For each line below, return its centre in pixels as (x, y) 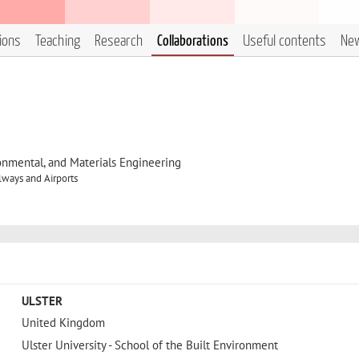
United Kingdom (63, 323)
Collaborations (193, 41)
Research (119, 41)
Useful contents (284, 41)
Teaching (58, 41)
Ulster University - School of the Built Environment (149, 345)
